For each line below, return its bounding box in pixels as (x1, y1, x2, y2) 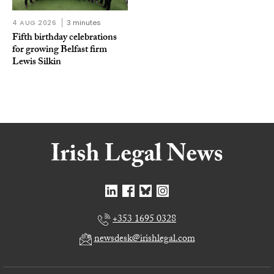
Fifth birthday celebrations (12, 30, 117, 47)
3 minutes (66, 18, 101, 28)
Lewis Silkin (12, 54, 61, 72)
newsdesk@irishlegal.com (94, 231, 195, 248)
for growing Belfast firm (12, 42, 107, 59)
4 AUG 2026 (12, 18, 57, 28)
